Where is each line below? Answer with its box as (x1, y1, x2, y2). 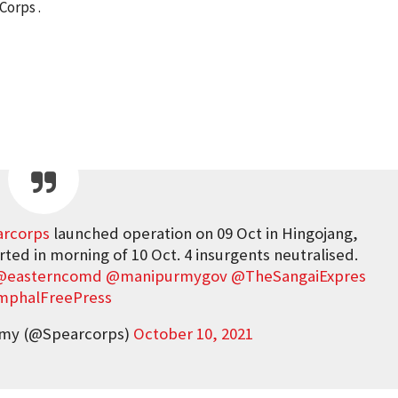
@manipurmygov (105, 266, 227, 286)
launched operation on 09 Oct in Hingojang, (50, 223, 359, 243)
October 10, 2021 (132, 323, 253, 344)
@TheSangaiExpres (230, 266, 366, 286)
